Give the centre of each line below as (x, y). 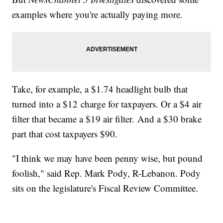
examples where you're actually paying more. (98, 14)
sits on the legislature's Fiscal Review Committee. (105, 188)
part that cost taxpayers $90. (65, 134)
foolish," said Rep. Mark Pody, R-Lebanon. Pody (107, 173)
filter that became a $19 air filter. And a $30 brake (107, 119)
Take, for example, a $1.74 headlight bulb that (100, 89)
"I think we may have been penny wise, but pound (108, 158)
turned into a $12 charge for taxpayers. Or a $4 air (107, 104)
